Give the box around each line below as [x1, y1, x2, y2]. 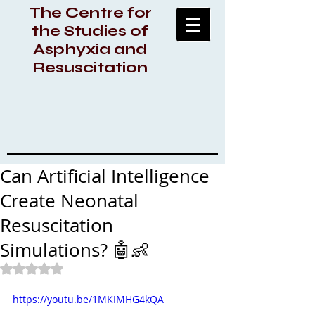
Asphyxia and [32, 40, 148, 58]
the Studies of [32, 22, 148, 40]
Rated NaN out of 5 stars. [31, 262, 146, 272]
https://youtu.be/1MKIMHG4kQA [13, 292, 164, 306]
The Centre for [28, 4, 152, 22]
